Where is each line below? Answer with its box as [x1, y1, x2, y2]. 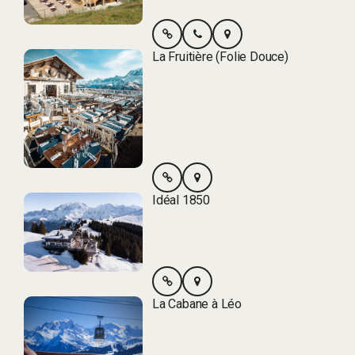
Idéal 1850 [152, 192, 210, 208]
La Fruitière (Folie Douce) [152, 48, 288, 64]
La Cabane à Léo [152, 296, 242, 311]
